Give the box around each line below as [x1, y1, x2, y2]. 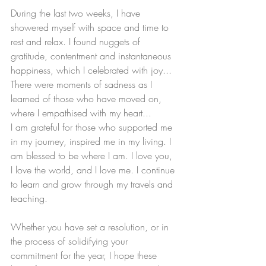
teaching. [11, 192, 47, 205]
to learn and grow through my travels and [11, 178, 176, 191]
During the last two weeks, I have [11, 7, 143, 20]
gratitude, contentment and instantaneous [11, 49, 174, 62]
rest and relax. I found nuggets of [11, 35, 143, 48]
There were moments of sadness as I [11, 78, 155, 91]
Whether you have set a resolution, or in [11, 220, 172, 233]
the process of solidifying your [11, 235, 131, 248]
